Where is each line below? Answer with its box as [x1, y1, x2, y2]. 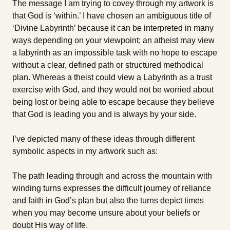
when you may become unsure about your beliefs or [12, 208, 200, 217]
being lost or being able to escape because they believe [12, 97, 215, 106]
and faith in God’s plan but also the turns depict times [12, 196, 204, 205]
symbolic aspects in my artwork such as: [12, 146, 160, 156]
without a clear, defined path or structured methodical [12, 60, 203, 69]
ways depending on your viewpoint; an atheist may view [12, 35, 215, 45]
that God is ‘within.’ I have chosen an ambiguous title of [12, 11, 211, 20]
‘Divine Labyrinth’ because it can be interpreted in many [12, 23, 214, 32]
